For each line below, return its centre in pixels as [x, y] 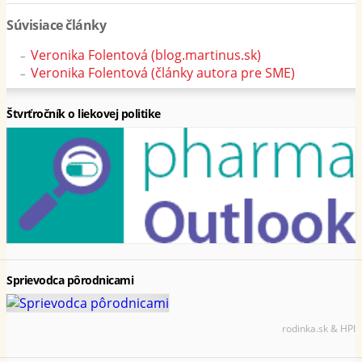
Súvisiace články [56, 25]
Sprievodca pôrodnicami [70, 280]
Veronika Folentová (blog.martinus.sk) [145, 55]
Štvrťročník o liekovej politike [84, 114]
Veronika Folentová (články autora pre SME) [162, 73]
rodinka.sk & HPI [319, 328]
